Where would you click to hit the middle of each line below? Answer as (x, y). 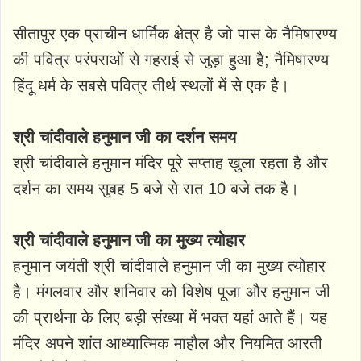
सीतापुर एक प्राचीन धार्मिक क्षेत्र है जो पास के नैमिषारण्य (175, 34)
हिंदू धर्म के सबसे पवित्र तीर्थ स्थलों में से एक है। (151, 86)
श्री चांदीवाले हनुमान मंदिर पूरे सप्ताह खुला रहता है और (170, 163)
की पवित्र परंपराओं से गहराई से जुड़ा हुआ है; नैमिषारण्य (171, 60)
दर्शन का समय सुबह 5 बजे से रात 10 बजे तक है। (156, 189)
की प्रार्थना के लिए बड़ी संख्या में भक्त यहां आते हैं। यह (170, 318)
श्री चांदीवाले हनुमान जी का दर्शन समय (124, 137)
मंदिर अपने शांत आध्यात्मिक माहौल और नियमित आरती (168, 344)
